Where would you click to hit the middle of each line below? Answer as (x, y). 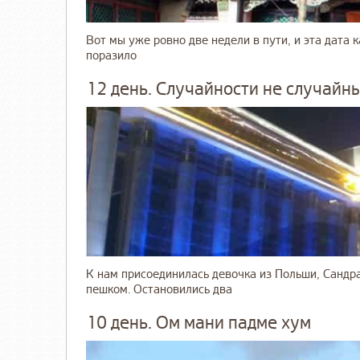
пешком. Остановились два (159, 290)
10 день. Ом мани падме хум (198, 323)
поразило (111, 56)
